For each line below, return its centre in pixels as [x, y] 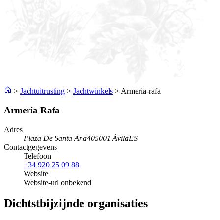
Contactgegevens [30, 147]
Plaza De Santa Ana [55, 138]
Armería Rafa [32, 110]
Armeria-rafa [141, 91]
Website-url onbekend [57, 182]
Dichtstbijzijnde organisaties [76, 203]
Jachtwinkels [93, 91]
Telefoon [37, 156]
